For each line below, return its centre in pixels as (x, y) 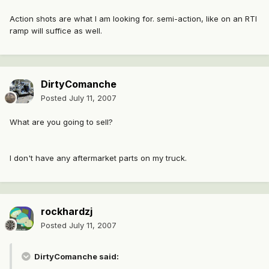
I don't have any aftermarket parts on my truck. (98, 158)
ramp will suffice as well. (56, 31)
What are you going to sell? (61, 122)
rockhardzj (67, 212)
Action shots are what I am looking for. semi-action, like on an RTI (133, 19)
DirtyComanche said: (76, 257)
